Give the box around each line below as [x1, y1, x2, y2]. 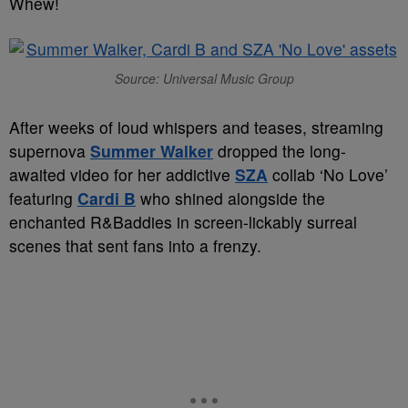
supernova [9, 139, 90, 162]
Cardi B [77, 187, 136, 209]
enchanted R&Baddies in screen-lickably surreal [9, 210, 357, 233]
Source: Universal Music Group [114, 69, 294, 87]
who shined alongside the [136, 187, 325, 209]
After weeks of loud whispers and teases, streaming [9, 116, 383, 138]
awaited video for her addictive [9, 163, 235, 186]
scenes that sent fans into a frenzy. [9, 234, 261, 257]
